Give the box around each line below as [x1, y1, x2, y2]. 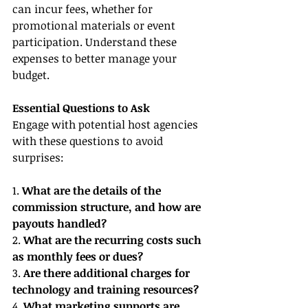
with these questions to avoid [12, 133, 166, 149]
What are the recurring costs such [23, 232, 204, 248]
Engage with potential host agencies [12, 117, 201, 133]
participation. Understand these [12, 34, 179, 50]
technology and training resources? [12, 282, 199, 298]
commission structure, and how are [12, 199, 203, 215]
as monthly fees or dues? [12, 249, 143, 265]
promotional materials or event [12, 18, 178, 34]
